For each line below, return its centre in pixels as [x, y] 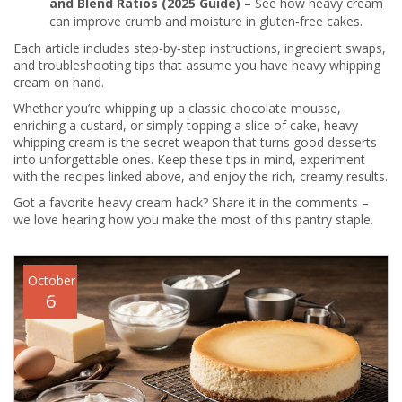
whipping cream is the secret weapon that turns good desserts [195, 142]
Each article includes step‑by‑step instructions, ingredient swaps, [200, 48]
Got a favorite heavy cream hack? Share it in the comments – [191, 202]
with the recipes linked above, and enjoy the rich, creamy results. [201, 176]
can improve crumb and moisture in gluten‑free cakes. [206, 21]
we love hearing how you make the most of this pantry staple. [193, 219]
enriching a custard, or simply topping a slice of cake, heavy [186, 125]
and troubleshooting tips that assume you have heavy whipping [197, 65]
